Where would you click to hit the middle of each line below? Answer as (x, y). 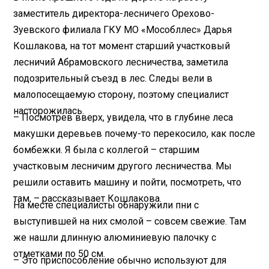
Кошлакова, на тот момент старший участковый (122, 46)
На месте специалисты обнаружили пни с (106, 205)
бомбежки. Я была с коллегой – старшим (107, 150)
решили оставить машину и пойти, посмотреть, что (128, 182)
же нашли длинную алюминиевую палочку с (115, 237)
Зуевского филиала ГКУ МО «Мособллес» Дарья (123, 29)
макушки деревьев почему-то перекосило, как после (134, 133)
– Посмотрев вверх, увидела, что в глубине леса (123, 117)
